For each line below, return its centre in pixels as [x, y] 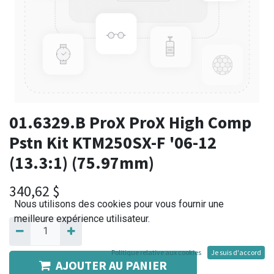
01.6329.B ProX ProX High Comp [130, 123]
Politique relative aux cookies [156, 252]
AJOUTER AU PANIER [111, 265]
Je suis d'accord [236, 252]
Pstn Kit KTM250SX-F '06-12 [113, 143]
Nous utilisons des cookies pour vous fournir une [119, 204]
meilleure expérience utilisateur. [82, 219]
